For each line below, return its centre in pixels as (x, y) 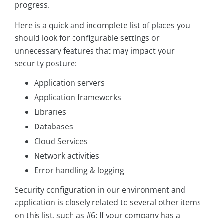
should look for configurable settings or (87, 38)
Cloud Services (61, 141)
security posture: (46, 64)
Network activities (67, 156)
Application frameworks (78, 98)
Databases (54, 127)
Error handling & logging (79, 171)
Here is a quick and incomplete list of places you (102, 26)
